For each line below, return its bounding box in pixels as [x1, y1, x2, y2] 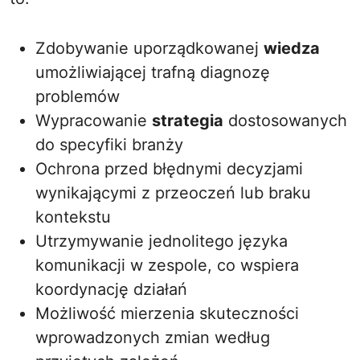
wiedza [264, 39, 320, 58]
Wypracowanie [35, 111, 152, 130]
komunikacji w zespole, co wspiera [35, 256, 299, 275]
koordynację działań [35, 280, 187, 299]
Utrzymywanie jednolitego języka [35, 231, 288, 251]
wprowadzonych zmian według [35, 328, 270, 347]
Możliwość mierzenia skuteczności [35, 304, 299, 323]
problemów [35, 87, 120, 106]
